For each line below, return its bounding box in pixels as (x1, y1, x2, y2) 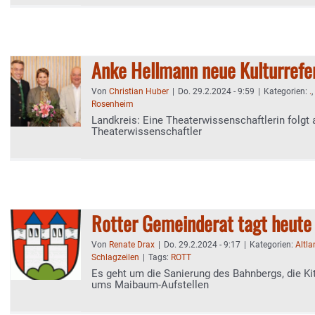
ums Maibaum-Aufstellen (91, 278, 209, 291)
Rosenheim (91, 99, 134, 109)
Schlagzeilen (91, 252, 139, 262)
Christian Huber (109, 86, 169, 96)
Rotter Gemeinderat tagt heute (91, 209, 311, 238)
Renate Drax (109, 240, 155, 250)
